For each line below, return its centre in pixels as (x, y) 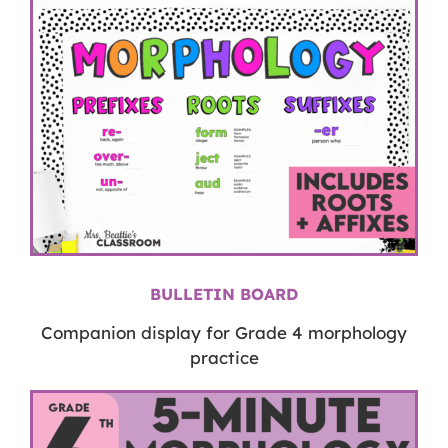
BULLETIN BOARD (224, 293)
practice (224, 357)
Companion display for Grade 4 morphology (224, 332)
